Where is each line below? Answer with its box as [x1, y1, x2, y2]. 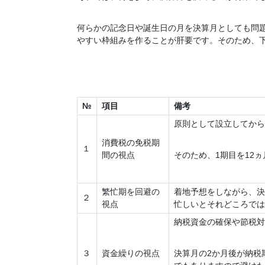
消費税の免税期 [102, 138, 160, 148]
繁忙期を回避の [102, 187, 160, 197]
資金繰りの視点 [102, 248, 160, 258]
